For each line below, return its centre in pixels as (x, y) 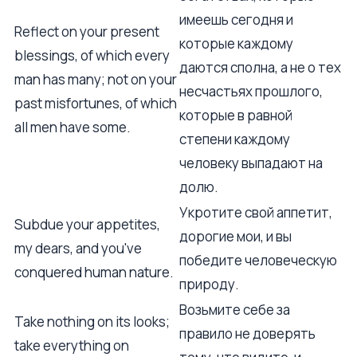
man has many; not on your (96, 79)
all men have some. (73, 127)
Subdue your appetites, (87, 224)
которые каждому (236, 43)
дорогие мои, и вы (235, 236)
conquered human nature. (94, 272)
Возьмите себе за (235, 310)
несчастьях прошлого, (251, 91)
